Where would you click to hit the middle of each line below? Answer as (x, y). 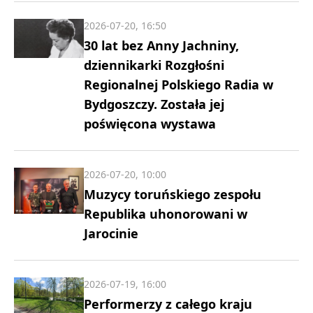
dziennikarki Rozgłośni (154, 65)
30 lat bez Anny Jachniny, (161, 45)
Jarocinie (111, 233)
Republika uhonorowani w (166, 213)
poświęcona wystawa (150, 123)
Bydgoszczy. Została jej (154, 104)
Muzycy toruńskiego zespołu (173, 194)
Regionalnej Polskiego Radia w (179, 84)
